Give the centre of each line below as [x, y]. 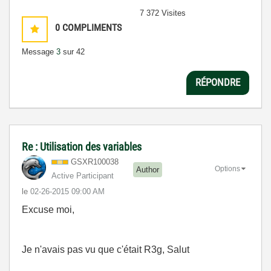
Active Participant [83, 175]
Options [227, 168]
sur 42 [73, 51]
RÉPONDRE [218, 83]
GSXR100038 [95, 162]
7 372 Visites [163, 13]
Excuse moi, [48, 209]
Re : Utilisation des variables [82, 146]
